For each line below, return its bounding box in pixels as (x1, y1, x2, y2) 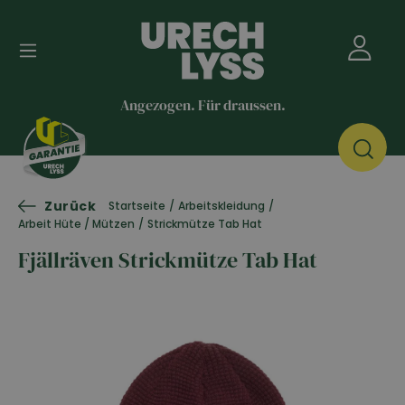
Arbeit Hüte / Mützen (18, 215, 135, 231)
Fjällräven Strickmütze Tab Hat (18, 244, 317, 275)
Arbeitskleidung (178, 198, 266, 214)
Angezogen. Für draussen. (119, 94, 286, 115)
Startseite (108, 198, 166, 214)
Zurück (44, 196, 97, 215)
